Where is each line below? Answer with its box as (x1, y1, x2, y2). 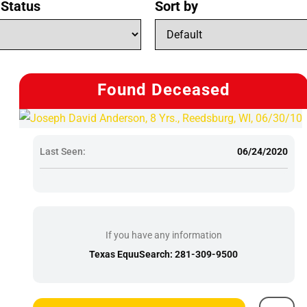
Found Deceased (97, 79, 230, 99)
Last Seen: (39, 145, 86, 157)
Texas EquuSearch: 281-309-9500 (89, 248, 238, 260)
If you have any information (105, 229, 222, 241)
